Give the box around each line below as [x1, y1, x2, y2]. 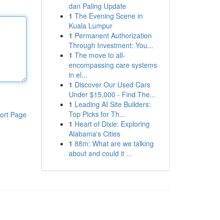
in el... [68, 70, 87, 80]
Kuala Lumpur [68, 21, 112, 30]
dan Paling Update [68, 1, 126, 11]
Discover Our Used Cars [74, 80, 150, 89]
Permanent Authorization [74, 30, 152, 40]
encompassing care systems [68, 60, 157, 70]
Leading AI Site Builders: [74, 99, 151, 109]
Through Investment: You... [68, 40, 153, 50]
